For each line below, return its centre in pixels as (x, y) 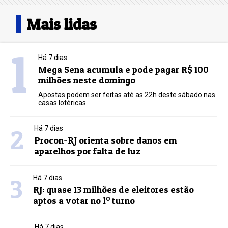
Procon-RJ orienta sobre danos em (106, 140)
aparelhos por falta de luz (88, 151)
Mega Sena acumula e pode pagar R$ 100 (124, 70)
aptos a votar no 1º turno (84, 201)
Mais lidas (62, 24)
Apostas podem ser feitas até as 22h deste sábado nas (127, 95)
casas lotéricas (62, 103)
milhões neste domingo (87, 80)
